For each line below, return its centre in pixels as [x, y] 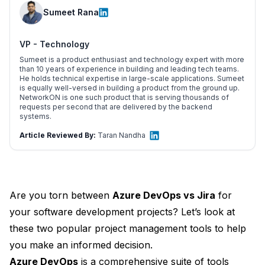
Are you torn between [61, 195]
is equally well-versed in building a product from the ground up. [130, 88]
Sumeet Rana [71, 12]
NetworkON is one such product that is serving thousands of [124, 97]
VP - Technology [54, 44]
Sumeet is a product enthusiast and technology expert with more [132, 59]
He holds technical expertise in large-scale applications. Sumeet [132, 78]
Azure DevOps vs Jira [164, 195]
